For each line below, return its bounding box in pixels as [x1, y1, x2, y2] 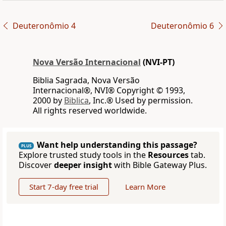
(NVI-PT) [141, 56, 175, 68]
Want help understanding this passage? [37, 139, 197, 151]
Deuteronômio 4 [12, 20, 76, 32]
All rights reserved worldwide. [33, 105, 147, 117]
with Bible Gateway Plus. [112, 159, 207, 171]
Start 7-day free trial [29, 182, 98, 192]
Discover [19, 159, 54, 171]
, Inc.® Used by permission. [89, 95, 193, 106]
